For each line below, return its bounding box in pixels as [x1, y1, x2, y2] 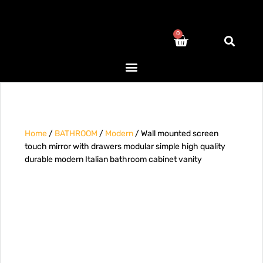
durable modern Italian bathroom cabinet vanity [25, 154, 202, 164]
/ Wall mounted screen [133, 129, 218, 139]
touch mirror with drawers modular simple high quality [25, 141, 225, 151]
